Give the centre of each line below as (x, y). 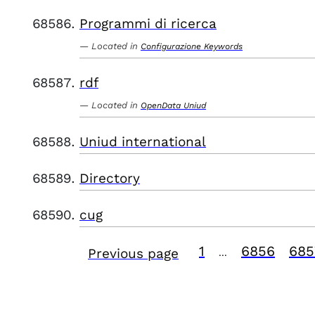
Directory (110, 178)
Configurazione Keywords (192, 46)
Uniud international (143, 142)
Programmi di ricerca (148, 24)
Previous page (133, 253)
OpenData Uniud (173, 105)
